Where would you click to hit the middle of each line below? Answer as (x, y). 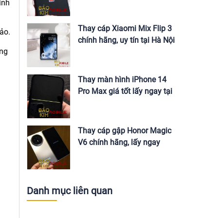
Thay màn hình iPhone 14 (122, 80)
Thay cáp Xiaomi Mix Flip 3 (125, 28)
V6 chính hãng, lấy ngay (119, 142)
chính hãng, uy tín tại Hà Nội (126, 40)
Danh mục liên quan (70, 191)
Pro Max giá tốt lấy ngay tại (125, 91)
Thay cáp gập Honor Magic (125, 131)
